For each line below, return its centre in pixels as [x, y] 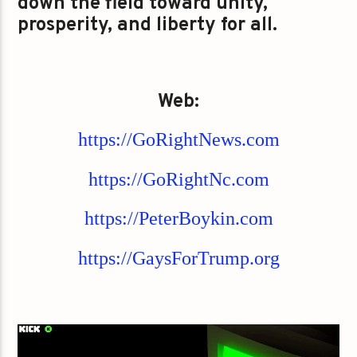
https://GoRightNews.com [178, 140]
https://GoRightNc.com [178, 179]
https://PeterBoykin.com [178, 219]
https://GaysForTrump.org [178, 258]
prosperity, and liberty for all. [148, 26]
